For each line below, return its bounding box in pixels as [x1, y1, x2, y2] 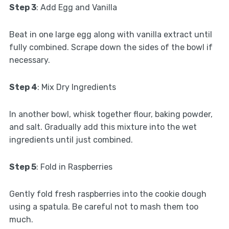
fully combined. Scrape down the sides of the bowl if [9, 42, 213, 52]
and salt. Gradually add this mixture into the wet [9, 122, 197, 132]
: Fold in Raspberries [36, 162, 112, 172]
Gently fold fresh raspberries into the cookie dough [9, 189, 207, 199]
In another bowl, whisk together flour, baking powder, [9, 109, 213, 119]
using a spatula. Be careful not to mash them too [9, 201, 198, 212]
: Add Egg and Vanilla [36, 2, 117, 12]
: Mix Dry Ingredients [37, 82, 116, 92]
